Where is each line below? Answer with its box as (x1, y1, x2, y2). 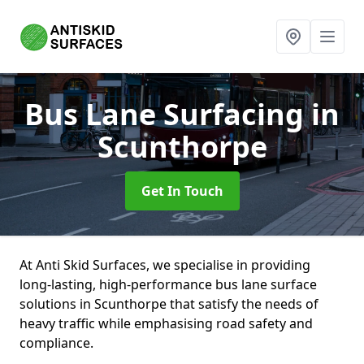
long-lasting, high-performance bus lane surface (19, 275, 317, 293)
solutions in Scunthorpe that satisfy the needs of (19, 295, 318, 313)
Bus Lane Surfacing (24, 94, 311, 134)
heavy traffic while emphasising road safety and (19, 314, 313, 332)
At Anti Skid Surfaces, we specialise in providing (19, 256, 310, 274)
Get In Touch (141, 182, 223, 200)
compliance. (19, 334, 97, 352)
